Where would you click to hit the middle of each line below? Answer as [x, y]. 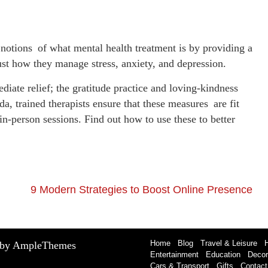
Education [223, 254]
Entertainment [174, 254]
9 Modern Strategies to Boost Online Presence [142, 189]
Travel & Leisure [229, 243]
